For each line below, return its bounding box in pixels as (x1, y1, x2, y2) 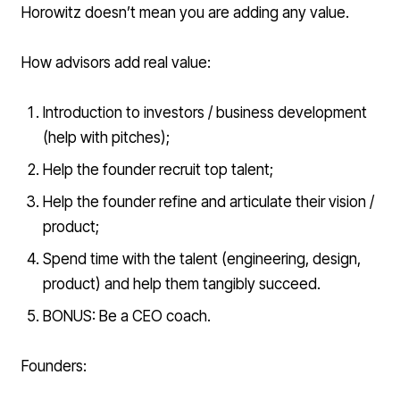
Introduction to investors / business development (42, 104, 367, 122)
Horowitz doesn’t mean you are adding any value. (21, 4, 349, 22)
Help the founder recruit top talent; (42, 161, 273, 179)
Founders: (21, 357, 87, 376)
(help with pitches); (42, 129, 170, 147)
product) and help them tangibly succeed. (42, 275, 321, 294)
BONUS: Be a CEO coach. (42, 307, 211, 326)
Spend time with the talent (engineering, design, (42, 250, 361, 269)
